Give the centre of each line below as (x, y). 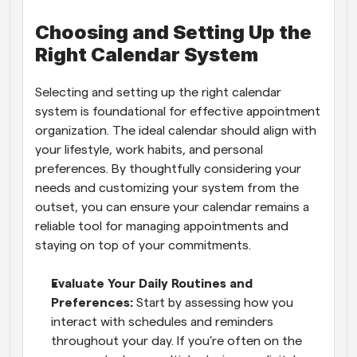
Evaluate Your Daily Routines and (152, 283)
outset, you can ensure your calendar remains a (172, 207)
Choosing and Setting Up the (173, 32)
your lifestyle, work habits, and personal (149, 149)
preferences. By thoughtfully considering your (168, 169)
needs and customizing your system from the (167, 188)
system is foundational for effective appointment (178, 111)
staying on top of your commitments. (143, 245)
